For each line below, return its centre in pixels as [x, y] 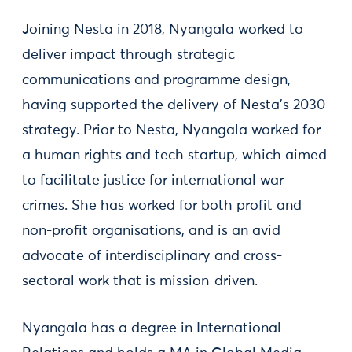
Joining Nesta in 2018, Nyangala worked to [163, 30]
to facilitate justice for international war [153, 181]
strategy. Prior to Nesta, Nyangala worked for [171, 130]
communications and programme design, [156, 80]
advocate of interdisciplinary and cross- [152, 256]
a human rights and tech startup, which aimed [174, 156]
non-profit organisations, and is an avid [151, 231]
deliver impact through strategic [128, 55]
